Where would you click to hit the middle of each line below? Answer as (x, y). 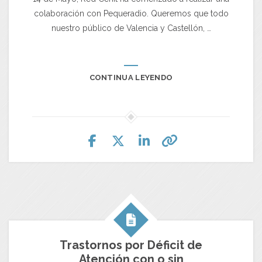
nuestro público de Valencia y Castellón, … (131, 28)
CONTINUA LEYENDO (131, 77)
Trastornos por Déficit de (131, 245)
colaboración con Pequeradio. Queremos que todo (131, 13)
